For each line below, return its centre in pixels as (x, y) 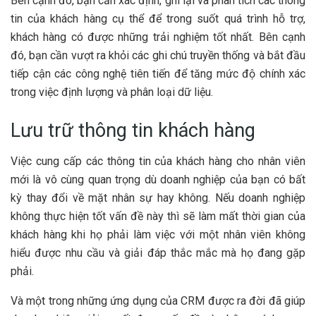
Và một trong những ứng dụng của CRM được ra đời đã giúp (158, 301)
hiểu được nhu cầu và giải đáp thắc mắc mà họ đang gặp (158, 253)
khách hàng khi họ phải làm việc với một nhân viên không (158, 235)
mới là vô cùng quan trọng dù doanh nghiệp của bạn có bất (158, 180)
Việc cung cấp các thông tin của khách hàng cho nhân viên (158, 162)
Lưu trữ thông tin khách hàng (133, 130)
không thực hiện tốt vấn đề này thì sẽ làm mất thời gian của (158, 217)
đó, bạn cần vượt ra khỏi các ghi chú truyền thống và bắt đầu (158, 55)
